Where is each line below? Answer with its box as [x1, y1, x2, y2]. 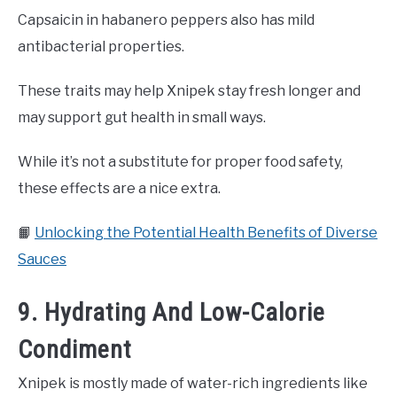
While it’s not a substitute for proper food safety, [18, 153, 343, 171]
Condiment [18, 334, 132, 364]
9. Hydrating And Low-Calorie [18, 297, 325, 327]
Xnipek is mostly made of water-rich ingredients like [18, 374, 368, 392]
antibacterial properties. [18, 38, 184, 56]
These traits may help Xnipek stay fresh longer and [18, 82, 361, 100]
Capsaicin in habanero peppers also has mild [18, 12, 315, 29]
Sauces [18, 251, 66, 269]
